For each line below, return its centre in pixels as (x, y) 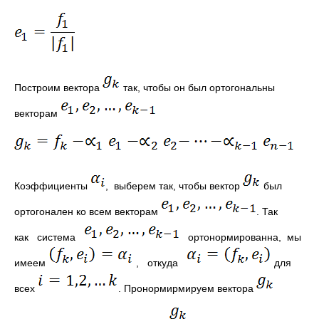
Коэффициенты (52, 186)
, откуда (160, 263)
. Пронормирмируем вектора (187, 288)
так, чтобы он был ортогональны (198, 88)
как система (49, 237)
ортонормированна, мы (240, 237)
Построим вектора (58, 88)
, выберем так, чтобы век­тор (174, 186)
